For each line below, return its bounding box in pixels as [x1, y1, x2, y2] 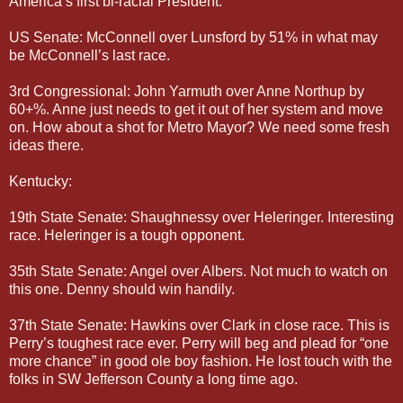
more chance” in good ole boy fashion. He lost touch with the [9, 353, 392, 369]
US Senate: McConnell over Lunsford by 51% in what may [9, 29, 378, 45]
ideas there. [9, 137, 84, 153]
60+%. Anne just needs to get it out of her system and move [9, 101, 383, 117]
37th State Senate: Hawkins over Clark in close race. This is [9, 317, 390, 333]
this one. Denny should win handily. [9, 281, 235, 297]
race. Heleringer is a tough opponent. [9, 227, 245, 243]
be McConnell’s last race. [9, 47, 170, 63]
